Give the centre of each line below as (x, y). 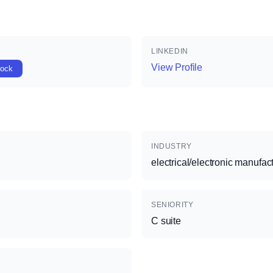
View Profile (177, 67)
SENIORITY (172, 205)
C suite (166, 221)
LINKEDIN (170, 51)
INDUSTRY (172, 146)
